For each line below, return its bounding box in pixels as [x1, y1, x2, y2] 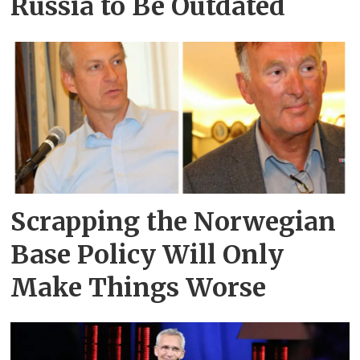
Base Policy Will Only [10, 238, 284, 271]
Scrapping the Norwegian [10, 205, 337, 238]
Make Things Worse [10, 271, 267, 304]
